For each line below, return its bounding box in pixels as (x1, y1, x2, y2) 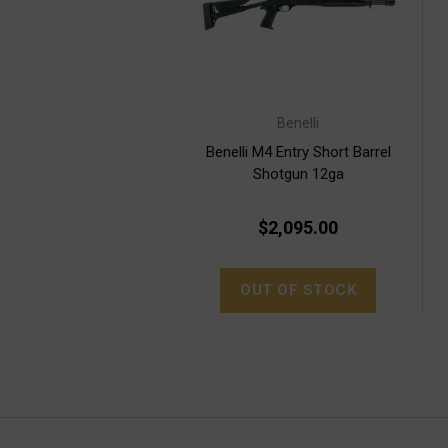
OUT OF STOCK (240, 281, 356, 300)
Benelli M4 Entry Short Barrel (205, 143, 391, 162)
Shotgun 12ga (252, 165, 344, 184)
